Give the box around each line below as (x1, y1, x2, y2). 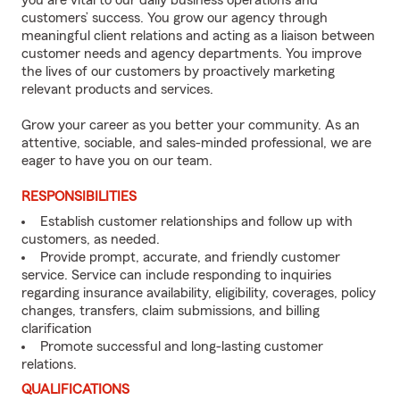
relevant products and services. (21, 82, 213, 96)
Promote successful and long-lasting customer (40, 339, 323, 354)
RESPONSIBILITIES (21, 189, 137, 204)
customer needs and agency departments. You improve (21, 46, 362, 61)
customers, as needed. (21, 232, 160, 246)
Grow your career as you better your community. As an (21, 118, 360, 132)
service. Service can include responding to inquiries (21, 268, 331, 282)
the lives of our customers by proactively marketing (21, 64, 335, 79)
